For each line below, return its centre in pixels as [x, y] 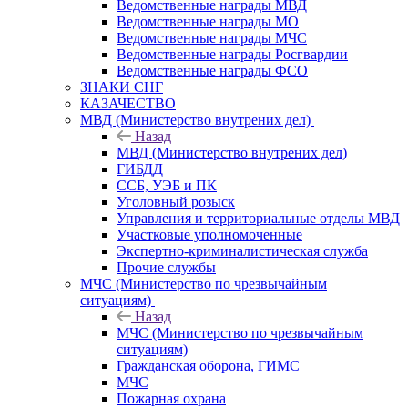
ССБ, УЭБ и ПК [167, 185]
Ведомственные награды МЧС [212, 37]
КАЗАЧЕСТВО [128, 103]
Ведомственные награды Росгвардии [232, 54]
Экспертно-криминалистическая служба [242, 250]
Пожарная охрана [171, 398]
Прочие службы [166, 267]
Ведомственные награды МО [208, 21]
